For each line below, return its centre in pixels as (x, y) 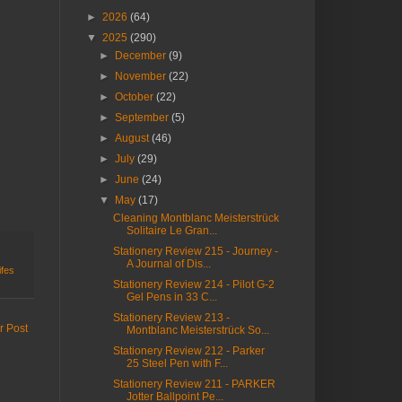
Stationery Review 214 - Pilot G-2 (193, 285)
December (142, 56)
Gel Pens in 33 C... (171, 297)
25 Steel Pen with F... (177, 364)
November (142, 77)
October (136, 97)
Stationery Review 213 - (171, 318)
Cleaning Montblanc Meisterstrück (196, 218)
